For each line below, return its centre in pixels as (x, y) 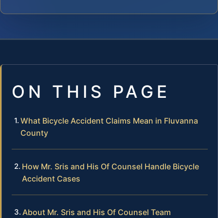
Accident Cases (51, 178)
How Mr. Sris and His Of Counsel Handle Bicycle (110, 166)
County (34, 133)
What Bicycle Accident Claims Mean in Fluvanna (109, 120)
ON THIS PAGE (91, 91)
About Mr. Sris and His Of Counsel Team (97, 212)
